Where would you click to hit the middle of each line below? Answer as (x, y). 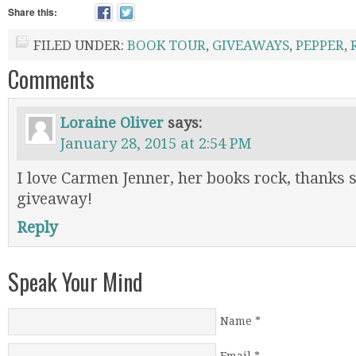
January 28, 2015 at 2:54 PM (156, 143)
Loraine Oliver (112, 123)
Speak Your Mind (75, 281)
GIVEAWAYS (251, 45)
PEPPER (320, 45)
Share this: (33, 12)
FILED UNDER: (80, 45)
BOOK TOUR (166, 45)
